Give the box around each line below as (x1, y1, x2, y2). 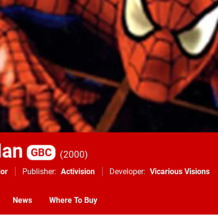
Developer (109, 167, 144, 176)
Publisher (22, 167, 54, 176)
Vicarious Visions (150, 167, 210, 176)
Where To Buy (49, 196, 97, 205)
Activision (61, 167, 95, 176)
